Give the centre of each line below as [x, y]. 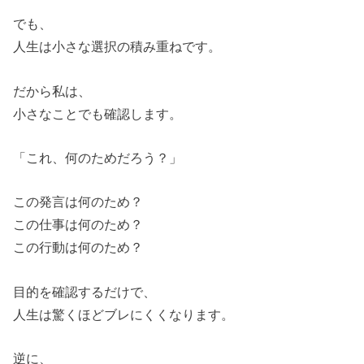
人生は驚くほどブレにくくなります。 [124, 314]
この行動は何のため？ [78, 247]
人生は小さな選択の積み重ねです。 [117, 47]
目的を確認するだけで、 [85, 291]
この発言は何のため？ [78, 202]
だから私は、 [52, 91]
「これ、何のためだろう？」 [98, 157]
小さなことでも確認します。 [98, 113]
